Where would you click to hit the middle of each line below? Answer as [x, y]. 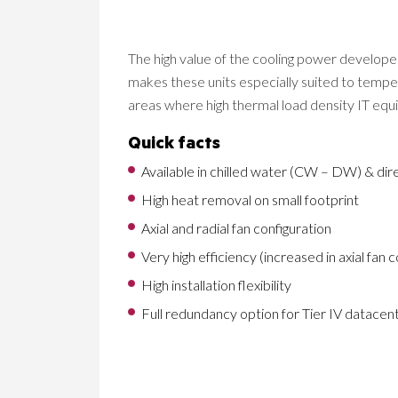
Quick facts [174, 146]
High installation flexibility [216, 285]
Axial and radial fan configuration [236, 228]
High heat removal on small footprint [250, 199]
